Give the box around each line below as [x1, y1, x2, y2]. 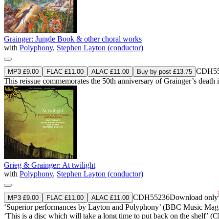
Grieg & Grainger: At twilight [4, 160, 95, 169]
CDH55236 [133, 193, 170, 201]
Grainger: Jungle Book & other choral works [4, 34, 142, 43]
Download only [170, 193, 218, 201]
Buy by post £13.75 [137, 67, 192, 75]
